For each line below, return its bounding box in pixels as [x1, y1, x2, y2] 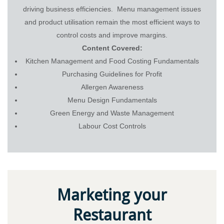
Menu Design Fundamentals [67, 95, 157, 104]
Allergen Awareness [80, 82, 143, 91]
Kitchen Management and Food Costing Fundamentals [25, 56, 199, 65]
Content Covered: [81, 43, 142, 52]
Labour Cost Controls [78, 121, 146, 130]
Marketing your [57, 185, 167, 204]
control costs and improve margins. [56, 30, 167, 39]
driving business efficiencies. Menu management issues [23, 4, 201, 13]
